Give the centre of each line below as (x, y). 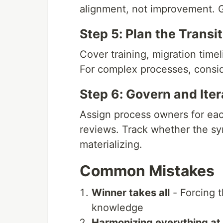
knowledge (117, 208)
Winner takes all (131, 193)
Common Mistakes (147, 171)
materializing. (111, 144)
